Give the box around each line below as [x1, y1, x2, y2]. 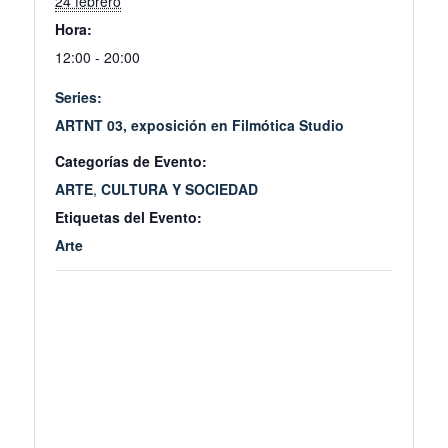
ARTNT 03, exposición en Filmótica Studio [55, 115, 344, 136]
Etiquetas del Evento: [55, 207, 202, 228]
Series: [55, 87, 102, 108]
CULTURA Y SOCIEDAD [101, 179, 258, 200]
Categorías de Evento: [55, 151, 207, 172]
